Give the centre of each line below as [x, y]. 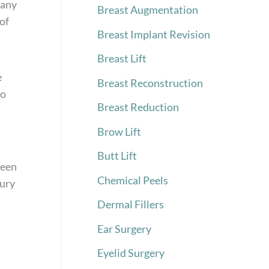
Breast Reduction [138, 107]
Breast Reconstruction [150, 83]
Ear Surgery [124, 228]
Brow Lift [119, 131]
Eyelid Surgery [131, 253]
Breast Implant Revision [154, 34]
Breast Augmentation [148, 10]
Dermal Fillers [131, 204]
